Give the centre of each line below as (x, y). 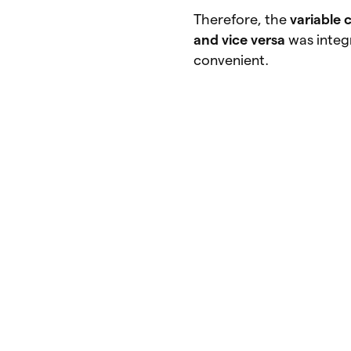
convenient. (233, 60)
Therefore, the (242, 19)
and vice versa (241, 39)
